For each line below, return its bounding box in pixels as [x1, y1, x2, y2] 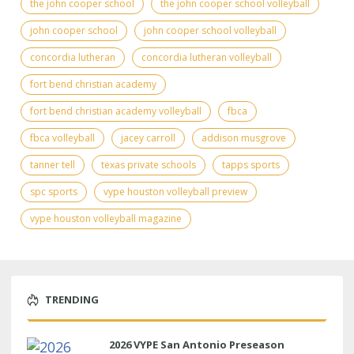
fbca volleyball [30, 130, 95, 145]
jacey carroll [121, 130, 175, 145]
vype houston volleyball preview [104, 184, 247, 198]
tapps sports [222, 157, 280, 171]
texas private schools [101, 157, 196, 171]
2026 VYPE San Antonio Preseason [109, 337, 284, 352]
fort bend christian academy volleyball [30, 104, 201, 118]
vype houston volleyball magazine [30, 211, 182, 225]
